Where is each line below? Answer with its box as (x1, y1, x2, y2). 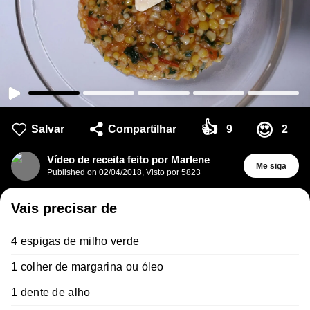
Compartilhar (107, 122, 176, 135)
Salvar (31, 122, 64, 135)
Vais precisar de (11, 200, 117, 216)
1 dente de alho (11, 286, 91, 298)
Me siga (255, 161, 286, 171)
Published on (47, 167, 99, 177)
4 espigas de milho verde (11, 235, 140, 247)
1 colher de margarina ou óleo (11, 260, 164, 273)
